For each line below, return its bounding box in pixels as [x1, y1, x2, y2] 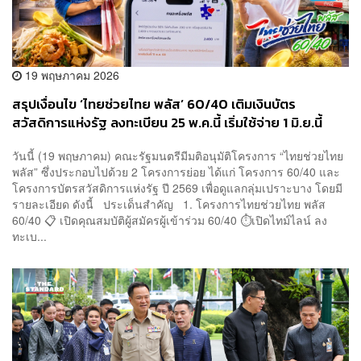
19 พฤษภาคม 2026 [22, 66, 119, 83]
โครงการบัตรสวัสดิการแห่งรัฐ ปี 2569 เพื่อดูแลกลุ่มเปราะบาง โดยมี [12, 180, 342, 197]
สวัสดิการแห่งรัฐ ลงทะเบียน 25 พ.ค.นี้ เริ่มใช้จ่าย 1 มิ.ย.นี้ [12, 112, 322, 133]
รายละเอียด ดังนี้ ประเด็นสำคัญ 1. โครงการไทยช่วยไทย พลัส [12, 196, 326, 213]
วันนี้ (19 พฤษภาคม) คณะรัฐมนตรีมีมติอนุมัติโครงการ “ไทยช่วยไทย [12, 147, 343, 164]
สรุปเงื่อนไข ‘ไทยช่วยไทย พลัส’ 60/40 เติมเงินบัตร [12, 93, 296, 114]
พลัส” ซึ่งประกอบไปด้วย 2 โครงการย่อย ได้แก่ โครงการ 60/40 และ [12, 164, 340, 180]
